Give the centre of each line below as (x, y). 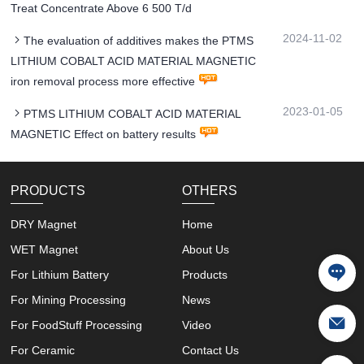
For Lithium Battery (60, 274)
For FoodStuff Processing (77, 325)
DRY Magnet (44, 224)
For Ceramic (43, 350)
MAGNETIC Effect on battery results (104, 134)
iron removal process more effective (103, 81)
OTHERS (209, 190)
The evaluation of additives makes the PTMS (139, 40)
